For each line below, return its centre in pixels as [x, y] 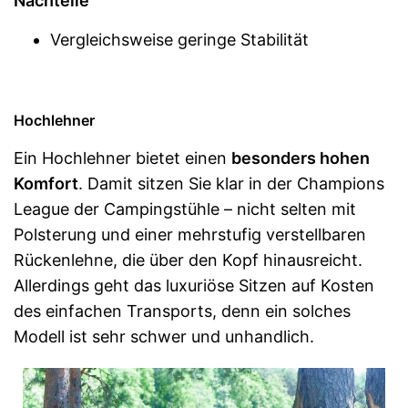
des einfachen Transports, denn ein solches [182, 311]
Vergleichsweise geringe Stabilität [179, 39]
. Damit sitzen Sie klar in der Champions [231, 183]
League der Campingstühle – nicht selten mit [185, 209]
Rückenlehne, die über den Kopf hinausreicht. [188, 260]
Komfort [46, 183]
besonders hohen [301, 158]
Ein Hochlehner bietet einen [122, 158]
